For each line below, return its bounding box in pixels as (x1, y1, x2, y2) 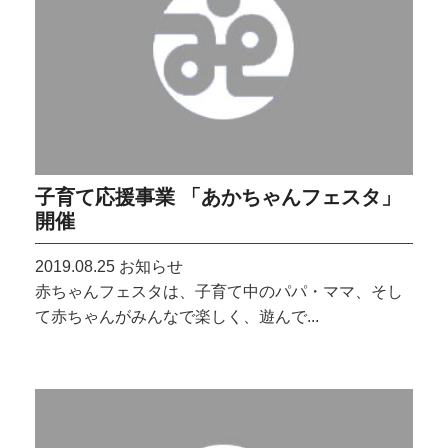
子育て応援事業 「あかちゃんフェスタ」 (35, 184, 401, 208)
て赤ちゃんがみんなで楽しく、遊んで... (35, 307, 319, 325)
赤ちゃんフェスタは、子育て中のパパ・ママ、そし (35, 282, 403, 300)
